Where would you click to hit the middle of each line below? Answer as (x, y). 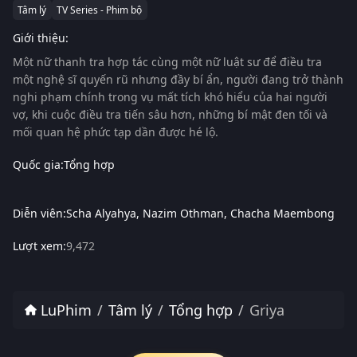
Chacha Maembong (282, 213)
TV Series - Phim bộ (100, 10)
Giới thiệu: (41, 38)
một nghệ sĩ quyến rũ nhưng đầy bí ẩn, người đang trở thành (178, 79)
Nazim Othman (183, 213)
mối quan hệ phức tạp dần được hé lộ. (116, 132)
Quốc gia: (38, 165)
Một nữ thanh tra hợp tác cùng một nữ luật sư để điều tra (167, 62)
